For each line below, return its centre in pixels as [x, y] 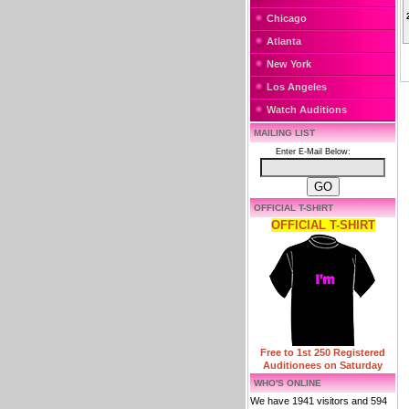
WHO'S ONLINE [288, 383]
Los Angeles [297, 87]
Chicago [287, 18]
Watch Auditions [307, 110]
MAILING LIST [284, 133]
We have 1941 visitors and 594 [319, 401]
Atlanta [284, 41]
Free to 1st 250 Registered [323, 352]
